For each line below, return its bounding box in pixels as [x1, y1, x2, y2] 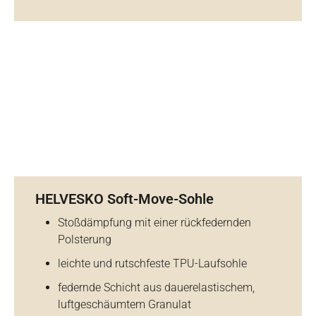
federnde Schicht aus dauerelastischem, [58, 281, 255, 294]
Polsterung [58, 233, 111, 246]
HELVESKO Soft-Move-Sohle [35, 190, 214, 207]
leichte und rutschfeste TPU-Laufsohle [58, 257, 247, 270]
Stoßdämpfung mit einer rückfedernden [58, 216, 251, 229]
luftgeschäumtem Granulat [58, 298, 191, 311]
